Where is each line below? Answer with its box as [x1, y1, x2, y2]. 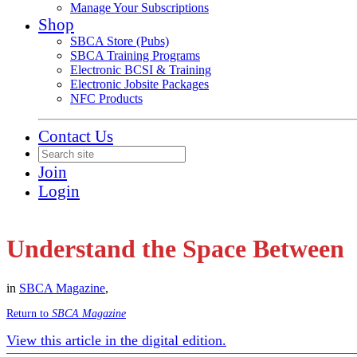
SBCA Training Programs [70, 49, 200, 62]
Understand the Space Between [6, 234, 344, 264]
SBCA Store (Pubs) [70, 34, 169, 48]
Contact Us [38, 127, 113, 145]
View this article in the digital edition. [6, 331, 226, 348]
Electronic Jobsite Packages [70, 77, 209, 91]
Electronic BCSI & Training [70, 63, 211, 76]
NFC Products [70, 92, 143, 105]
